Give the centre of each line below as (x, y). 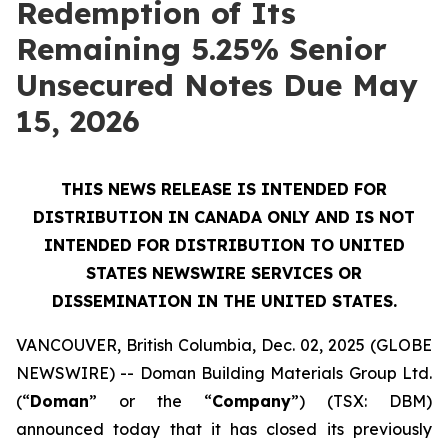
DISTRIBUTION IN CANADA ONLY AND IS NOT (224, 217)
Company (251, 401)
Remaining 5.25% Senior (201, 49)
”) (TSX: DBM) (361, 401)
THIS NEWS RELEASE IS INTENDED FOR (224, 189)
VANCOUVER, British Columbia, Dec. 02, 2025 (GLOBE (224, 345)
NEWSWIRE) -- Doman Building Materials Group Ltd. (224, 373)
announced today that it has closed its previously (224, 429)
